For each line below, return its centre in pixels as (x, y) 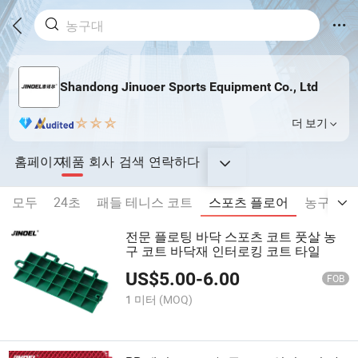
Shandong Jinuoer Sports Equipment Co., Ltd (189, 87)
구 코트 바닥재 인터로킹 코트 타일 (223, 251)
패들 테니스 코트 (145, 203)
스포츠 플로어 (249, 203)
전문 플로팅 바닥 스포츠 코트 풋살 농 (231, 237)
